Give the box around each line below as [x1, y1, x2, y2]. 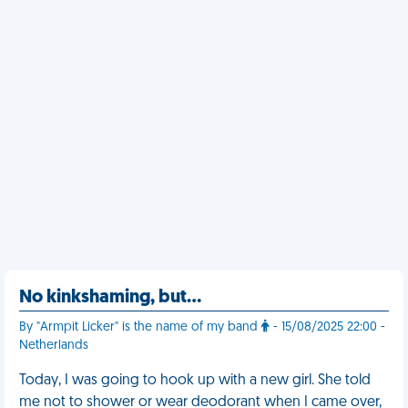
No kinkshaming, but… [19, 289, 201, 307]
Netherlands [19, 339, 88, 352]
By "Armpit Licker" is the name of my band [19, 321, 261, 334]
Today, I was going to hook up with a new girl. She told [19, 373, 371, 388]
